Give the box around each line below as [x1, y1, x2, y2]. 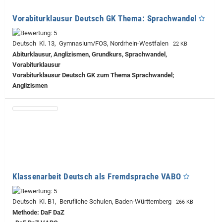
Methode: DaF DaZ [12, 208, 64, 216]
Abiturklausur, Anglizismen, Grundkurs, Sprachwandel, [12, 50, 167, 58]
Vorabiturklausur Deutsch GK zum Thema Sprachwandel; [12, 71, 174, 79]
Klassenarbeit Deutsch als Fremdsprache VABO [12, 171, 181, 181]
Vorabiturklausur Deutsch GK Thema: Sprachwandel [12, 13, 197, 23]
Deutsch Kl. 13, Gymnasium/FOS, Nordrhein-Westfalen [12, 39, 171, 47]
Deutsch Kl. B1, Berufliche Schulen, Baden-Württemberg [12, 197, 174, 205]
